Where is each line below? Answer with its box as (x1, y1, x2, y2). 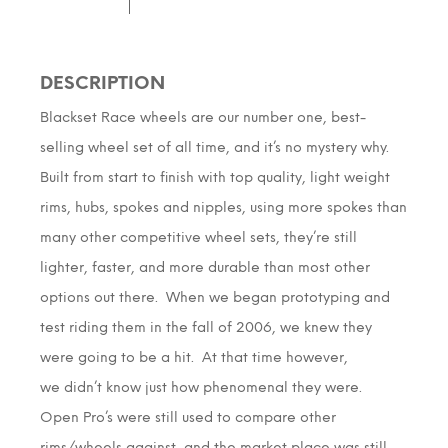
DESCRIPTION (40, 71, 165, 94)
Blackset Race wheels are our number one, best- (40, 108, 366, 126)
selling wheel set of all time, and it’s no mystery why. (40, 138, 393, 156)
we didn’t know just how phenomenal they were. (40, 378, 366, 396)
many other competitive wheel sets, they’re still (40, 228, 357, 246)
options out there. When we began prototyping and (40, 288, 390, 306)
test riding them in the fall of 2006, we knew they (40, 318, 372, 336)
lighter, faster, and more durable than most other (40, 258, 370, 276)
